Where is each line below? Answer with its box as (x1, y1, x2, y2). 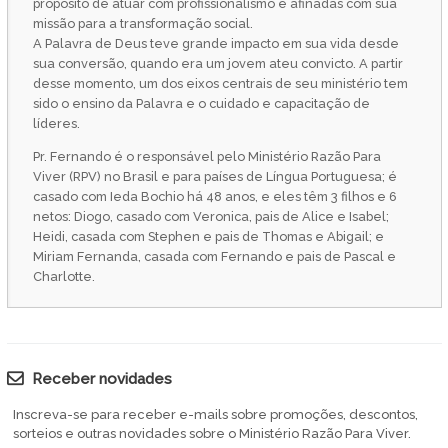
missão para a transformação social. (32, 15, 253, 31)
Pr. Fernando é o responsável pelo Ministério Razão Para (32, 148, 381, 164)
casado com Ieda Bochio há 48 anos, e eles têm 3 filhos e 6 (32, 188, 397, 204)
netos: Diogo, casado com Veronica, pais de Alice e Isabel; (32, 208, 389, 224)
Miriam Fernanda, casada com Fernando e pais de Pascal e (32, 248, 396, 264)
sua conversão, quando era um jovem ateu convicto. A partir (32, 55, 403, 71)
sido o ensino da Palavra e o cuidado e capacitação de (32, 95, 370, 111)
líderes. (32, 115, 80, 131)
